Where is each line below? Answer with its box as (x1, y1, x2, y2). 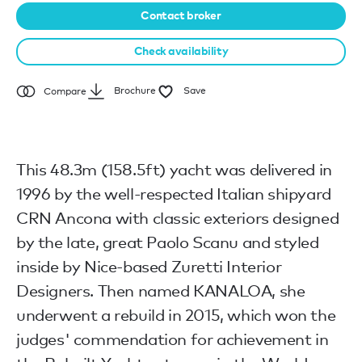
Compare (44, 85, 86, 97)
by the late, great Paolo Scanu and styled (16, 232, 319, 252)
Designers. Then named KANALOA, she (16, 280, 305, 301)
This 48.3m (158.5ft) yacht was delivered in (16, 159, 332, 179)
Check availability (133, 43, 229, 57)
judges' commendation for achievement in (16, 329, 329, 349)
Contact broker (141, 7, 221, 22)
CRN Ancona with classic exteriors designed (16, 208, 339, 228)
